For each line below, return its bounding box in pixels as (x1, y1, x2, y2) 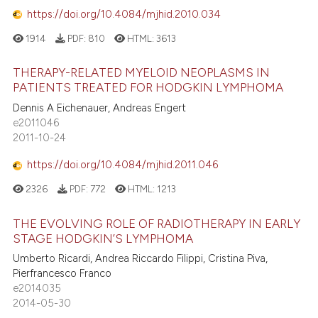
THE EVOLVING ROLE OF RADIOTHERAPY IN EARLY (13, 216, 301, 231)
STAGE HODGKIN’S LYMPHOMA (13, 231, 194, 246)
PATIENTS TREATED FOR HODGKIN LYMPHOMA (13, 80, 284, 95)
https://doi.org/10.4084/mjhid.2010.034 (27, 8, 221, 21)
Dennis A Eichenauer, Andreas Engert (13, 101, 187, 114)
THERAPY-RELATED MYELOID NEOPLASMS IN (13, 65, 270, 80)
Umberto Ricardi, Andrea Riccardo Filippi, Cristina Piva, (13, 252, 268, 265)
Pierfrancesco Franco (13, 267, 112, 280)
